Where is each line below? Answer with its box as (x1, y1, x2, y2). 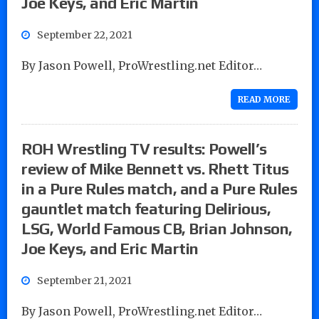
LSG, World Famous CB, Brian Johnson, (21, 219, 293, 238)
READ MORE (238, 93, 291, 105)
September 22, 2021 (37, 28, 132, 41)
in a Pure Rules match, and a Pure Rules (21, 179, 298, 198)
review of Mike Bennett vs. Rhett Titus (21, 159, 289, 178)
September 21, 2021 (37, 273, 132, 287)
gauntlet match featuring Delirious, (21, 199, 271, 218)
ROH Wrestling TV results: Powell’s (21, 139, 267, 158)
